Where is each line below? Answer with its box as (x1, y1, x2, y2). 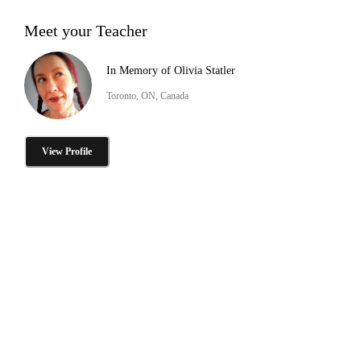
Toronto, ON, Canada (106, 89, 189, 102)
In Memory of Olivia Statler (106, 64, 235, 77)
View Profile (42, 145, 92, 157)
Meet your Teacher (24, 21, 147, 39)
